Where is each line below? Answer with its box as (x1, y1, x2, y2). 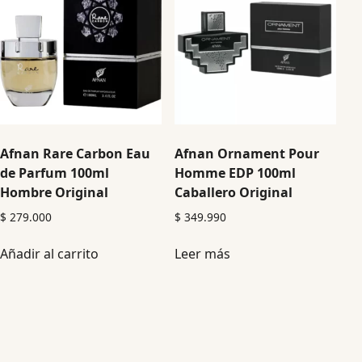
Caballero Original (175, 183, 293, 201)
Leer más (175, 244, 231, 263)
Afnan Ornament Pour (175, 144, 320, 162)
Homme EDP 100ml (175, 163, 297, 182)
